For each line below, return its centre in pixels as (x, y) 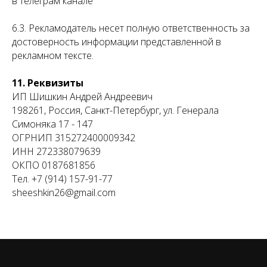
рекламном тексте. (53, 55)
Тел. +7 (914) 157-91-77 (62, 179)
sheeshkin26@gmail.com (64, 193)
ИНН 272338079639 (56, 151)
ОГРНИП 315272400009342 (74, 138)
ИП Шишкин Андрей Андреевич (82, 97)
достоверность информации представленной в (117, 42)
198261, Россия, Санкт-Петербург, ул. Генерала (115, 110)
